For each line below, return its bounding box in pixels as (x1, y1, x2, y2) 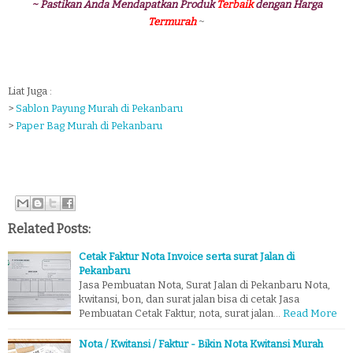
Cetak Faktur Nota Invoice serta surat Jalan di (79, 251, 295, 263)
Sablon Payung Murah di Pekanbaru (16, 102, 183, 114)
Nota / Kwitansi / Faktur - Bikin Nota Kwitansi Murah (79, 338, 323, 351)
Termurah (148, 15, 196, 28)
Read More (283, 307, 337, 320)
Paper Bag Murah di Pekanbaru (16, 119, 162, 132)
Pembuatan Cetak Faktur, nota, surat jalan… (79, 307, 281, 320)
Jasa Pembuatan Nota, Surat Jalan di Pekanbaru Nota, (79, 279, 330, 292)
